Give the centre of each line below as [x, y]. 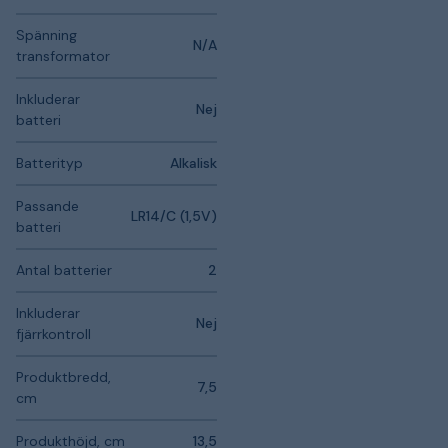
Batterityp [49, 163]
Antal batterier [64, 270]
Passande [47, 206]
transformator [63, 56]
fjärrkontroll [53, 334]
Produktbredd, [63, 377]
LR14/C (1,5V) [174, 216]
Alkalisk [193, 163]
